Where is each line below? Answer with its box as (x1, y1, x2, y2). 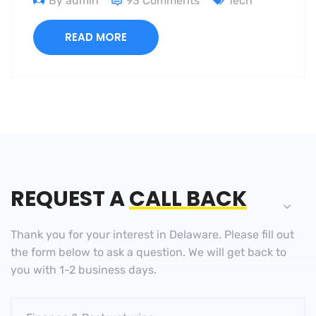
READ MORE (65, 30, 127, 45)
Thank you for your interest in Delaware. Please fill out (11, 228, 294, 242)
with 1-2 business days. (30, 263, 157, 277)
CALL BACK (129, 184, 247, 214)
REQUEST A (11, 184, 129, 214)
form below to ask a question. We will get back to (28, 245, 286, 260)
